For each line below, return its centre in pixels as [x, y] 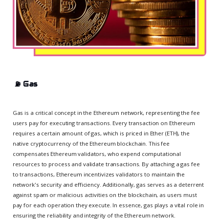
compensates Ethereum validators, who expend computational [97, 153]
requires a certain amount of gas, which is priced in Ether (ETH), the [101, 133]
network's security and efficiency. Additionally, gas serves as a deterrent [108, 184]
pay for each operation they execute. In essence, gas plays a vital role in [108, 205]
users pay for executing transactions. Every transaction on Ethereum [104, 123]
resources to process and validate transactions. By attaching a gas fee [106, 164]
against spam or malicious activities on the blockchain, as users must [105, 195]
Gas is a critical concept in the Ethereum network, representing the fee [106, 112]
